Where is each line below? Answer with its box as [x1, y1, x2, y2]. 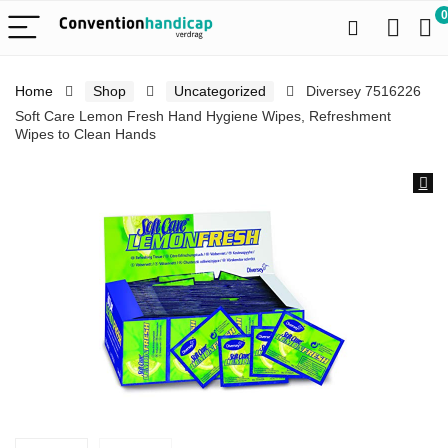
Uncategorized [174, 83, 266, 99]
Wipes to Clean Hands [15, 126, 156, 142]
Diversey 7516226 [306, 83, 421, 99]
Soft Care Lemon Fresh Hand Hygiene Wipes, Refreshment [15, 108, 391, 124]
